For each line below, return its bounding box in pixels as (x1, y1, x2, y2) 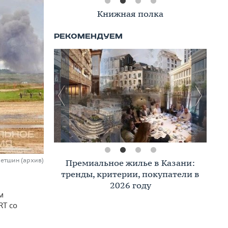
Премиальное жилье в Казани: (66, 157, 195, 168)
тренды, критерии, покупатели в (61, 168, 199, 180)
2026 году (109, 180, 151, 191)
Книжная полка (97, 8, 163, 19)
